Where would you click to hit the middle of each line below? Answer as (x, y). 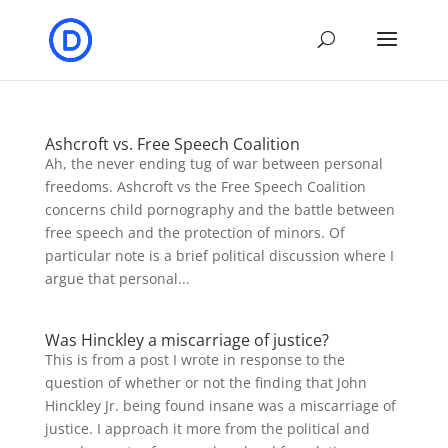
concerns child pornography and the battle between (219, 209)
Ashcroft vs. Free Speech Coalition (172, 144)
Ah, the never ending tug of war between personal (213, 163)
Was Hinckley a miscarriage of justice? (186, 340)
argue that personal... (117, 278)
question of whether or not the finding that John (205, 382)
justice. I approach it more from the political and (207, 428)
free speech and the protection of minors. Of (194, 232)
